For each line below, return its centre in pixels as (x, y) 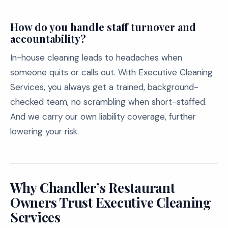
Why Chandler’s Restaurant (93, 188)
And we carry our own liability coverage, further (103, 117)
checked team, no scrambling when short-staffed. (108, 102)
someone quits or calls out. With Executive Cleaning (111, 72)
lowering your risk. (45, 131)
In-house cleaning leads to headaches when (96, 58)
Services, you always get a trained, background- (104, 87)
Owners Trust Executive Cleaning (111, 202)
